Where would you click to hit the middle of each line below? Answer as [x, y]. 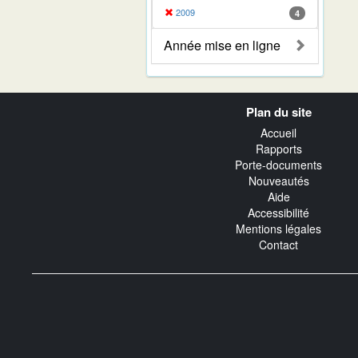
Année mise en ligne [222, 45]
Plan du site [278, 111]
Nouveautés [278, 181]
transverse [69, 115]
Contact [278, 245]
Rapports [278, 149]
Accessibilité [278, 213]
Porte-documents [278, 165]
